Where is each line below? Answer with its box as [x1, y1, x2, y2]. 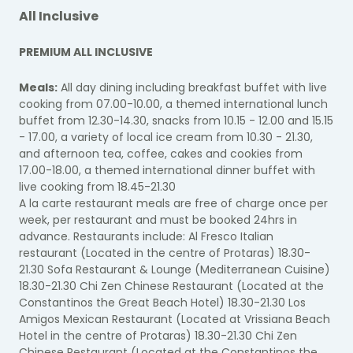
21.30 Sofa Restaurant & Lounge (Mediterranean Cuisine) [19, 261, 330, 277]
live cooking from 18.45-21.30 [19, 178, 176, 195]
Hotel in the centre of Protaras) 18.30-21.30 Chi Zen [19, 327, 297, 344]
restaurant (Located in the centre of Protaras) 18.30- [19, 244, 310, 261]
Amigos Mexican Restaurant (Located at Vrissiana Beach [19, 310, 330, 327]
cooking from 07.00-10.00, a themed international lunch [19, 95, 328, 112]
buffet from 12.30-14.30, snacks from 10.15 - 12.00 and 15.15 [19, 112, 333, 128]
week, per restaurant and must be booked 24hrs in [19, 211, 297, 228]
